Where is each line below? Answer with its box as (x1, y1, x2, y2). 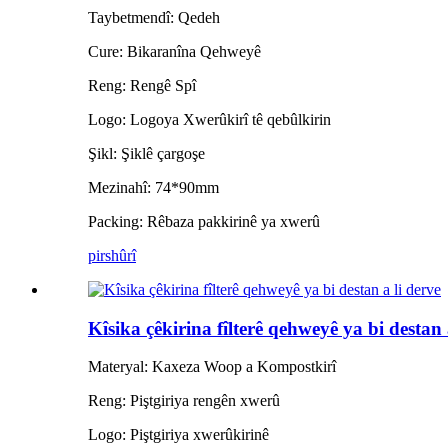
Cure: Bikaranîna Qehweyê (88, 42, 261, 60)
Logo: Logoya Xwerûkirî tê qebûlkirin (88, 110, 331, 128)
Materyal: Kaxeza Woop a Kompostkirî (88, 358, 336, 376)
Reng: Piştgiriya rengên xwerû (88, 392, 280, 410)
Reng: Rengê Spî (88, 76, 196, 94)
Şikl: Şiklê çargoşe (88, 144, 205, 162)
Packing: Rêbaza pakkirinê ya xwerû (88, 212, 320, 230)
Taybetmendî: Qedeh (88, 8, 220, 26)
